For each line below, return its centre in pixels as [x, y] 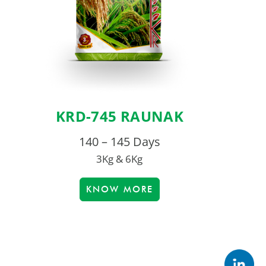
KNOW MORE [119, 190]
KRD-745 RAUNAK [119, 116]
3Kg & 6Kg [120, 159]
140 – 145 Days [119, 142]
